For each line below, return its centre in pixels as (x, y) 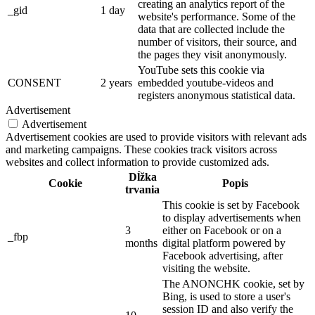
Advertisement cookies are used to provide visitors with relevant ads (156, 137)
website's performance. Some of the (217, 17)
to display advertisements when (232, 218)
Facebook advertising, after (223, 256)
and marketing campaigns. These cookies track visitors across (141, 149)
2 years (116, 83)
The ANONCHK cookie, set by (233, 284)
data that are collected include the (211, 29)
